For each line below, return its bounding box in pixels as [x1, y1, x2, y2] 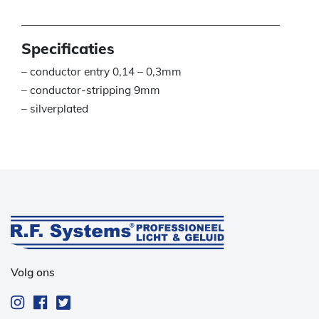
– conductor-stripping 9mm [21, 83, 160, 98]
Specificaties [21, 39, 115, 58]
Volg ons [11, 265, 55, 279]
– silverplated [21, 102, 88, 116]
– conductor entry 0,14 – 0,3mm [21, 65, 182, 79]
